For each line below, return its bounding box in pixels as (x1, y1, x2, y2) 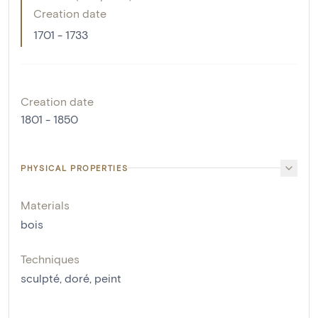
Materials (21, 197, 70, 212)
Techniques (21, 251, 79, 265)
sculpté (21, 270, 60, 285)
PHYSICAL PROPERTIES (21, 163, 128, 172)
